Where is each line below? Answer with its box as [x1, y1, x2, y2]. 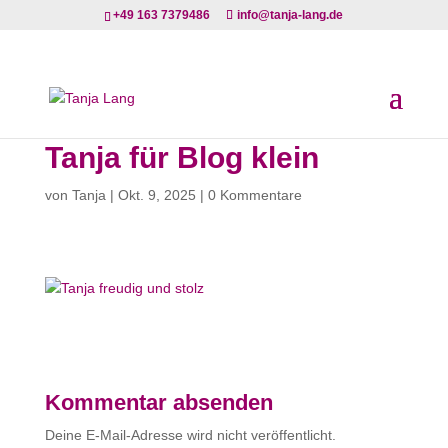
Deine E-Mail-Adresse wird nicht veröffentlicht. [44, 427, 336, 443]
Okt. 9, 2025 [117, 187, 196, 203]
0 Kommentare [207, 187, 302, 203]
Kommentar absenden [44, 390, 273, 415]
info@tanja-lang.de [237, 8, 344, 22]
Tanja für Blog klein [44, 141, 319, 174]
